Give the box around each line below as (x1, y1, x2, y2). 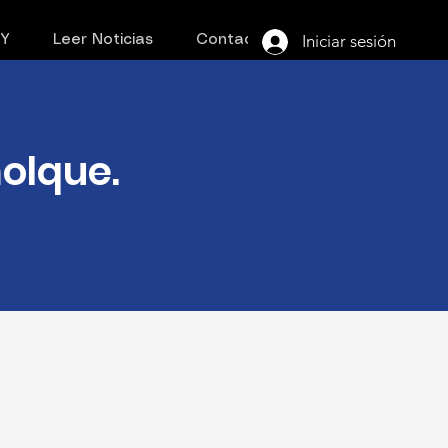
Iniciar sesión (302, 31, 396, 51)
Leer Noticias (53, 33, 154, 47)
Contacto (196, 33, 271, 47)
